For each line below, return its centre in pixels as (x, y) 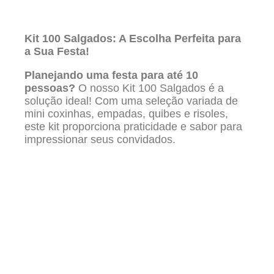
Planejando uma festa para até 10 (111, 76)
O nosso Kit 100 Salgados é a (151, 88)
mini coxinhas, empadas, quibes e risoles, (126, 114)
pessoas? (51, 88)
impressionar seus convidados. (100, 140)
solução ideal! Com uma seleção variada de (131, 101)
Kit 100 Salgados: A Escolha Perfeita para (133, 39)
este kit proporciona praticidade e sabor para (133, 127)
